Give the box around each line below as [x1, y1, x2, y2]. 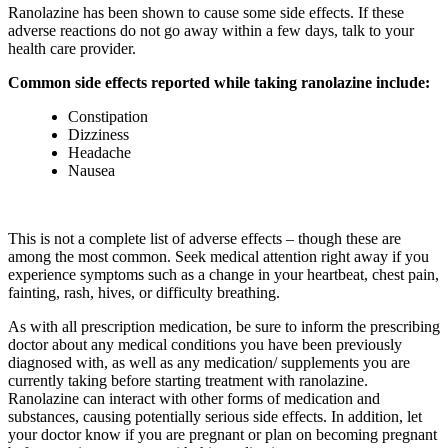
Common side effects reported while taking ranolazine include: [8, 74, 430, 92]
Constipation [68, 108, 148, 126]
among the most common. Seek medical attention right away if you [8, 248, 429, 266]
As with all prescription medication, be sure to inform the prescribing [8, 318, 440, 336]
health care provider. [8, 40, 136, 58]
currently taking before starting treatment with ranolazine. [8, 372, 368, 390]
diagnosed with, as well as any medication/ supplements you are [8, 354, 410, 372]
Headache [68, 144, 131, 162]
